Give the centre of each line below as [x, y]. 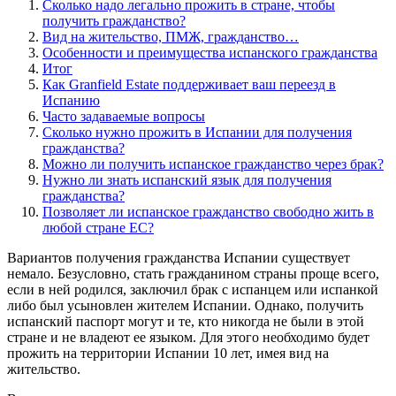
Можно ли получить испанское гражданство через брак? [213, 164]
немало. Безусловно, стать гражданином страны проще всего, [193, 273]
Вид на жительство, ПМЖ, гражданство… [171, 36]
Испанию [71, 100]
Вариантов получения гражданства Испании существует [179, 257]
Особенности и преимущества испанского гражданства [210, 52]
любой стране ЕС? [98, 227]
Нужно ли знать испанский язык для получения [187, 179]
